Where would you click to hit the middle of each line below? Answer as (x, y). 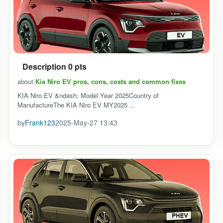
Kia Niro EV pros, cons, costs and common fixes (111, 81)
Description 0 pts (55, 66)
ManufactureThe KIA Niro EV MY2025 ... (76, 105)
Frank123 (40, 122)
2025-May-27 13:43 (86, 122)
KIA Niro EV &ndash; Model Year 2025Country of (88, 95)
